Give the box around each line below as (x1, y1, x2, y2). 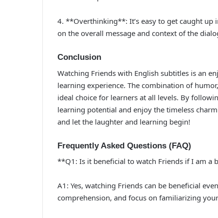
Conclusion (57, 53, 101, 62)
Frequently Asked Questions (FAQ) (57, 141, 191, 150)
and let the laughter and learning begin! (57, 116, 190, 127)
